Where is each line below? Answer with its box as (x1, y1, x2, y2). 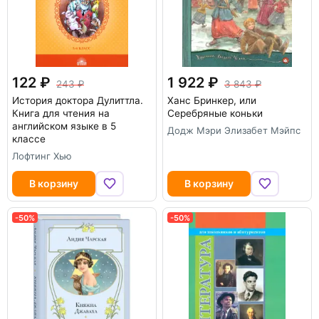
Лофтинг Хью (12, 150, 72, 162)
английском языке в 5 (12, 120, 116, 132)
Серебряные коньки (167, 108, 263, 119)
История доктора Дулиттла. (12, 95, 143, 106)
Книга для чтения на (12, 108, 110, 119)
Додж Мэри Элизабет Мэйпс (167, 125, 300, 136)
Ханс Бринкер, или (167, 95, 256, 106)
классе (12, 133, 46, 145)
